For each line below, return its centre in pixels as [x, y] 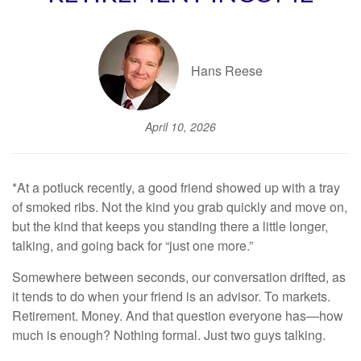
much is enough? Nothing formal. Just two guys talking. [169, 335]
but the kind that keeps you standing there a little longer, [170, 226]
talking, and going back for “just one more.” [133, 246]
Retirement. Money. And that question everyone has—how [178, 316]
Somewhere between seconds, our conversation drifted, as [179, 277]
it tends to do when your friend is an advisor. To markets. [171, 297]
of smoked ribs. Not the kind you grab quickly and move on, [180, 207]
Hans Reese [227, 70]
